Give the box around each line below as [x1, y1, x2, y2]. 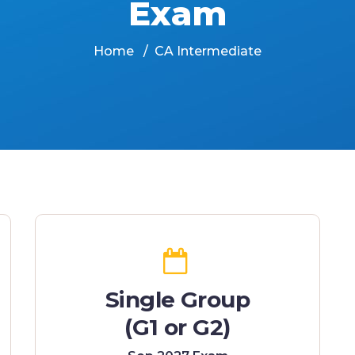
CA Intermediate [155, 44, 261, 59]
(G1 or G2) [124, 313, 231, 341]
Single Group [105, 285, 250, 313]
